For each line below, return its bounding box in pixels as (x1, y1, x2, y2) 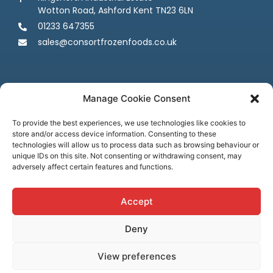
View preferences (97, 250, 176, 262)
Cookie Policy (186, 232, 236, 243)
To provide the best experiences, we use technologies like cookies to (12, 118, 246, 127)
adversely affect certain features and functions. (12, 162, 173, 171)
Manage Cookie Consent (82, 93, 191, 104)
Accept (120, 195, 153, 207)
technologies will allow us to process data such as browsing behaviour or (12, 140, 259, 149)
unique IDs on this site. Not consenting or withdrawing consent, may (12, 151, 242, 160)
